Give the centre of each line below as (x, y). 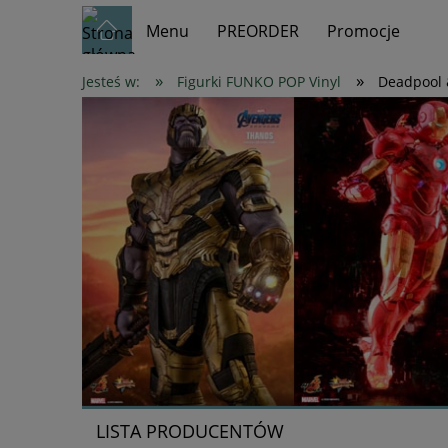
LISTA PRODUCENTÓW (189, 431)
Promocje (364, 30)
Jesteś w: (111, 82)
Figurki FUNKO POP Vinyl (258, 82)
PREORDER (258, 30)
